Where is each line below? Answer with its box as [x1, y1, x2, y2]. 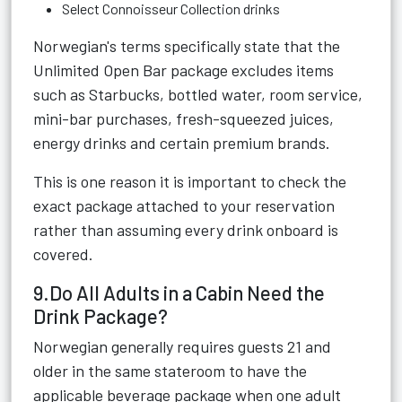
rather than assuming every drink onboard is [33, 220, 338, 240]
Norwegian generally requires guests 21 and [33, 336, 331, 356]
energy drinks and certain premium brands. [33, 133, 330, 153]
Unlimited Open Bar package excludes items [33, 60, 334, 80]
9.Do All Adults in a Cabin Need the [33, 281, 325, 304]
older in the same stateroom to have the [33, 361, 307, 380]
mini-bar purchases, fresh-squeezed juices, [33, 109, 334, 128]
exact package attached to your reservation [33, 196, 335, 215]
